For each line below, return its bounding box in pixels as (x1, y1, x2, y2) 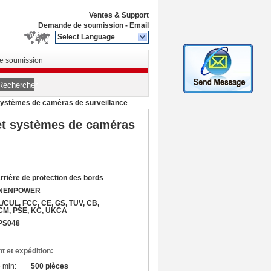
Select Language (57, 33, 115, 41)
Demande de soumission (38, 21, 123, 30)
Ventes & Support (89, 11, 149, 19)
